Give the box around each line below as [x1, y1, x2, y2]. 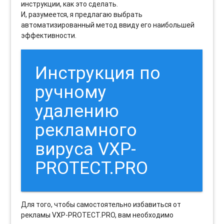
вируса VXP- [35, 138, 136, 160]
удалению [35, 100, 119, 122]
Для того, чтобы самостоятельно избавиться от [21, 200, 181, 209]
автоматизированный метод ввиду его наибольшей [21, 20, 195, 29]
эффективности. [21, 30, 77, 40]
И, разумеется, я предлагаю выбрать [21, 9, 143, 19]
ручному [35, 81, 107, 103]
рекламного [35, 119, 137, 141]
